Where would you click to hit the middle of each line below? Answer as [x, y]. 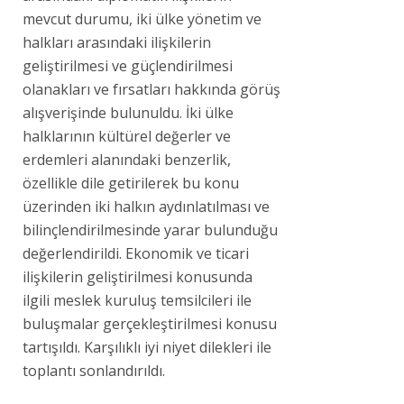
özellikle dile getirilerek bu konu [131, 183]
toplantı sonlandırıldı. [94, 370]
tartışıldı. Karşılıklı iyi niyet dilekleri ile [147, 347]
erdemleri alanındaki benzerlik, [127, 159]
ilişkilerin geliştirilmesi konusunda [138, 276]
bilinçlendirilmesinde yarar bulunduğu [150, 230]
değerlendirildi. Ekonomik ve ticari [136, 253]
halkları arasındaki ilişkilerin [117, 42]
